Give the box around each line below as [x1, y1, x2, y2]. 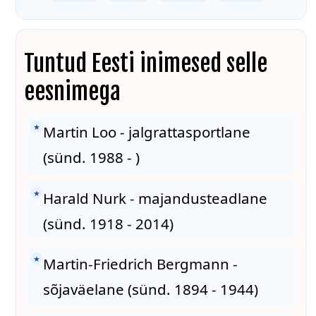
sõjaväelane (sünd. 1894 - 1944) [42, 279, 258, 300]
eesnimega [24, 77, 121, 106]
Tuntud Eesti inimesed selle [24, 49, 268, 78]
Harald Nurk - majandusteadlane [42, 188, 267, 208]
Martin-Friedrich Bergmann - [42, 254, 238, 274]
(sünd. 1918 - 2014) [42, 213, 174, 233]
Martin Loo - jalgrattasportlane [42, 122, 250, 142]
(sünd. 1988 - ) [42, 147, 140, 168]
